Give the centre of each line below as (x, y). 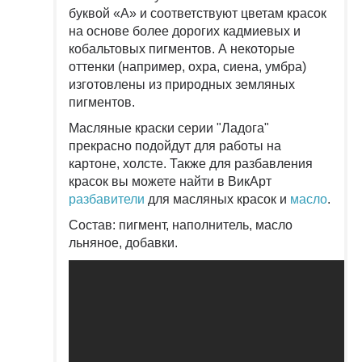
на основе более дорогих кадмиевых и (185, 31)
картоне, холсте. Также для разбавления (191, 163)
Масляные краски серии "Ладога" (169, 128)
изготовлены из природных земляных (182, 84)
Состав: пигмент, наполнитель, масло (181, 225)
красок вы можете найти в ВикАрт (170, 181)
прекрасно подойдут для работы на (175, 145)
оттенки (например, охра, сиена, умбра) (187, 66)
